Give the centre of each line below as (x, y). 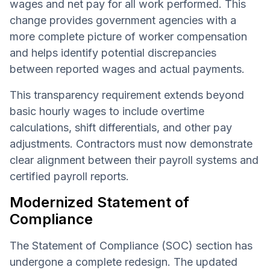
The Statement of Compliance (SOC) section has (131, 245)
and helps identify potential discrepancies (113, 52)
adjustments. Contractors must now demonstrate (131, 143)
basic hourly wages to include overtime (107, 111)
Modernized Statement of (99, 202)
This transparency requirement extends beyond (127, 95)
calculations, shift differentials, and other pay (121, 127)
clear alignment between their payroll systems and (134, 160)
